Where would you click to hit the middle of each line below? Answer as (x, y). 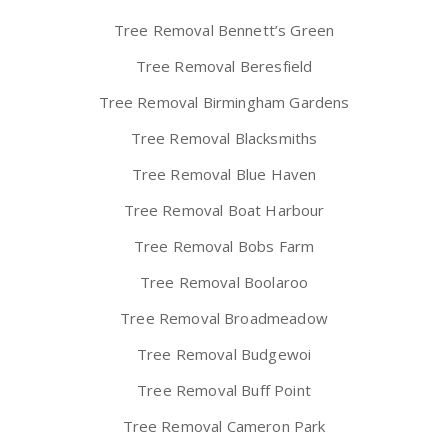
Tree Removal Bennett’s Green (224, 30)
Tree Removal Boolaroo (224, 282)
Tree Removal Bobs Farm (224, 246)
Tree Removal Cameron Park (224, 426)
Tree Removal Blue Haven (224, 174)
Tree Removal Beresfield (224, 66)
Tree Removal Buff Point (224, 390)
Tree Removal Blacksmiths (224, 138)
